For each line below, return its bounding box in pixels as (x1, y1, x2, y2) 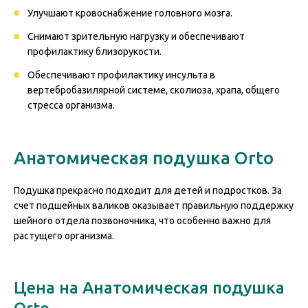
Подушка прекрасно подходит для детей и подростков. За (14, 185, 282, 196)
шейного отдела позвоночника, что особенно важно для (14, 215, 271, 226)
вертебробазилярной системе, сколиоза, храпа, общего (27, 85, 280, 96)
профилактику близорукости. (27, 46, 162, 57)
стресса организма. (27, 100, 115, 111)
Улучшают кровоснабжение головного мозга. (27, 8, 232, 19)
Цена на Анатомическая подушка (14, 278, 285, 297)
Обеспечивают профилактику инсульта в (27, 69, 215, 80)
